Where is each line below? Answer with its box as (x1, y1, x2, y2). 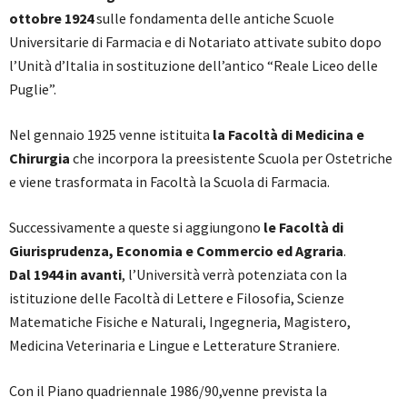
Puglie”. (9, 79, 56, 98)
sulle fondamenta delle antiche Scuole (94, 8, 334, 27)
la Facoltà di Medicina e (213, 124, 364, 144)
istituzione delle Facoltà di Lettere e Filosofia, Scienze (9, 288, 344, 307)
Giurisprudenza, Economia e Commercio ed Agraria (9, 241, 343, 260)
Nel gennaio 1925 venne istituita (9, 124, 213, 144)
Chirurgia (9, 148, 70, 167)
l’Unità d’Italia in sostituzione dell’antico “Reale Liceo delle (9, 55, 378, 74)
